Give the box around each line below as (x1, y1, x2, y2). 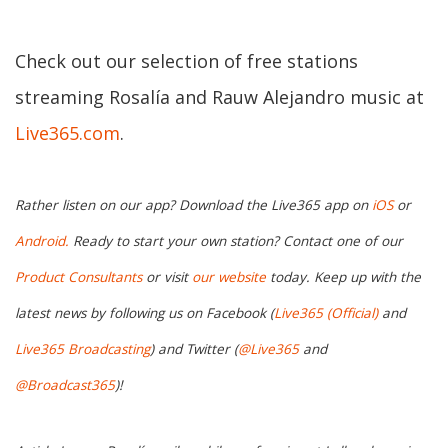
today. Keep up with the (266, 267, 421, 286)
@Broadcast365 (15, 375, 115, 394)
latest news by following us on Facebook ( (15, 303, 274, 322)
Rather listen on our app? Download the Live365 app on (15, 195, 372, 214)
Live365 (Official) (274, 303, 378, 322)
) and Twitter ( (150, 339, 238, 358)
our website (192, 267, 266, 286)
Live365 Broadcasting (15, 339, 150, 358)
